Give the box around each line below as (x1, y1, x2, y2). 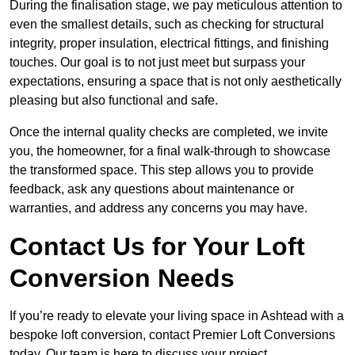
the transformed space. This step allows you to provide (10, 163, 314, 177)
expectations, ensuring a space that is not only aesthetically (10, 74, 342, 89)
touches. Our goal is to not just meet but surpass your (10, 55, 305, 70)
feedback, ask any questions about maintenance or (10, 182, 294, 197)
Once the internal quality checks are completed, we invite (10, 125, 328, 139)
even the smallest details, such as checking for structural (10, 17, 324, 32)
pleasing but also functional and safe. (10, 94, 218, 108)
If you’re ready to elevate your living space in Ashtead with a (10, 309, 344, 323)
